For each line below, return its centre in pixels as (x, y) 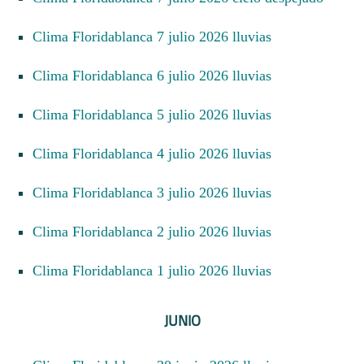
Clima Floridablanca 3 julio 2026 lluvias (157, 192)
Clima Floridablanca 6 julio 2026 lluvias (157, 75)
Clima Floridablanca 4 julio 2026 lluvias (157, 153)
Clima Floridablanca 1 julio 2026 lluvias (157, 270)
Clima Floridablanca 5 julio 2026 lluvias (157, 114)
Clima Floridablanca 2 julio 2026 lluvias (157, 231)
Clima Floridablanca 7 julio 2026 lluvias (157, 36)
